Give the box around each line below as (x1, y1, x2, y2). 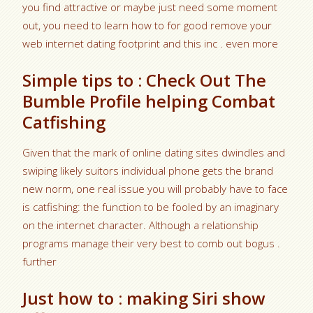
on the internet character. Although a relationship (22, 217, 259, 232)
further (22, 254, 57, 268)
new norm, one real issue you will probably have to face (22, 181, 289, 196)
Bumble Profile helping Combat (22, 89, 276, 112)
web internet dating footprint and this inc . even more (22, 36, 279, 50)
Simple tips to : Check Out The (22, 68, 267, 92)
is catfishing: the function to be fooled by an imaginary (22, 199, 279, 214)
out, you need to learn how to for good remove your (22, 17, 272, 32)
